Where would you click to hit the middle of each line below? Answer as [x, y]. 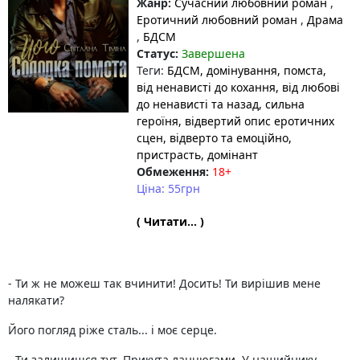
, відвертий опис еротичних [256, 121]
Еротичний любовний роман [219, 20]
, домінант [229, 155]
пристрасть [169, 155]
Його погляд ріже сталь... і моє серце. [112, 330]
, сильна [282, 104]
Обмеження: [173, 172]
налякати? [36, 300]
